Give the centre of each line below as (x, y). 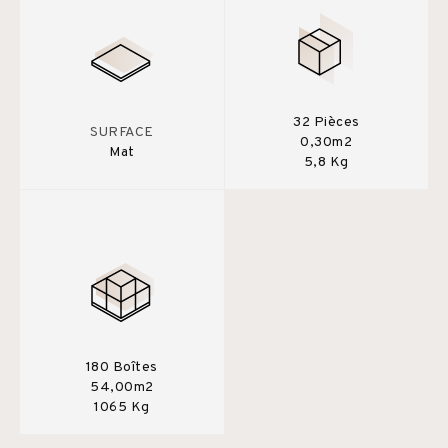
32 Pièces (326, 122)
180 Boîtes (121, 367)
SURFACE (122, 132)
